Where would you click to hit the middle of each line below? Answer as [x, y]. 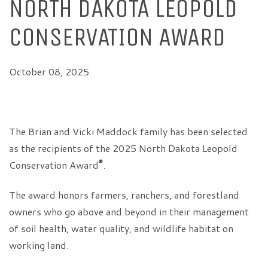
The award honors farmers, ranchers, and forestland [124, 195]
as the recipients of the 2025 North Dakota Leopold [123, 148]
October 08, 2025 [49, 71]
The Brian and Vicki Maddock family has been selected [128, 131]
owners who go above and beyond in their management [129, 211]
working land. [39, 245]
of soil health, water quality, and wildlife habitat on [121, 228]
